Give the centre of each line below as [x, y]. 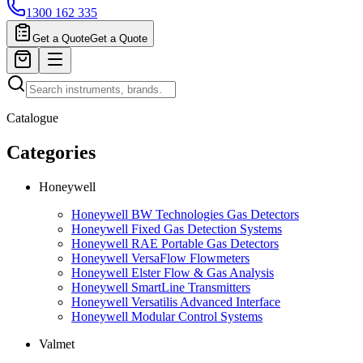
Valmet [57, 344]
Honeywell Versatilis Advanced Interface [176, 301]
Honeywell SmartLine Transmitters [161, 287]
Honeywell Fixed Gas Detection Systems [177, 228]
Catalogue [32, 118]
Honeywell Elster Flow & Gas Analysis [173, 272]
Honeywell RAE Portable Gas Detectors [175, 243]
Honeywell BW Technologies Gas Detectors [185, 214]
